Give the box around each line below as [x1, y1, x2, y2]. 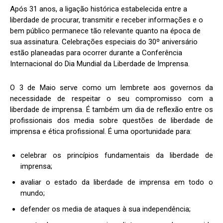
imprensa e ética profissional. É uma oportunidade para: [10, 126, 192, 136]
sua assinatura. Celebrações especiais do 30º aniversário [10, 37, 198, 46]
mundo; [20, 188, 45, 198]
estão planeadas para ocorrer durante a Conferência [10, 48, 182, 57]
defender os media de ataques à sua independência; [20, 204, 191, 214]
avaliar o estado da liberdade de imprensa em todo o [20, 177, 213, 187]
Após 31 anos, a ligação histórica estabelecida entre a [10, 4, 187, 13]
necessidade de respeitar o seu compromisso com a [10, 94, 213, 103]
